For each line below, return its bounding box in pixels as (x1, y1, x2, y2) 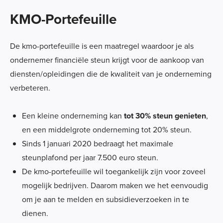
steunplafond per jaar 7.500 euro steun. (22, 151, 158, 163)
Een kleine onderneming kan (22, 110, 124, 121)
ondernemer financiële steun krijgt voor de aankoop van (10, 54, 204, 66)
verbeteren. (10, 82, 50, 94)
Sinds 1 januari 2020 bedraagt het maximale (22, 137, 173, 149)
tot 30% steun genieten (124, 110, 206, 121)
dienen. (22, 207, 50, 219)
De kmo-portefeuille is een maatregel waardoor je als (10, 40, 194, 52)
